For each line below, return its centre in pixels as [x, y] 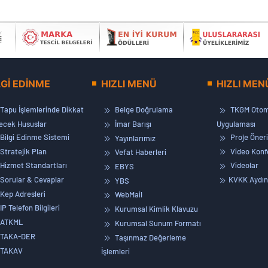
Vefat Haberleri [140, 152]
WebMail [128, 195]
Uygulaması [236, 124]
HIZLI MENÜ [129, 84]
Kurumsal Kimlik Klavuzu [156, 209]
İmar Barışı [132, 124]
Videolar [243, 165]
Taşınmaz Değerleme [150, 237]
